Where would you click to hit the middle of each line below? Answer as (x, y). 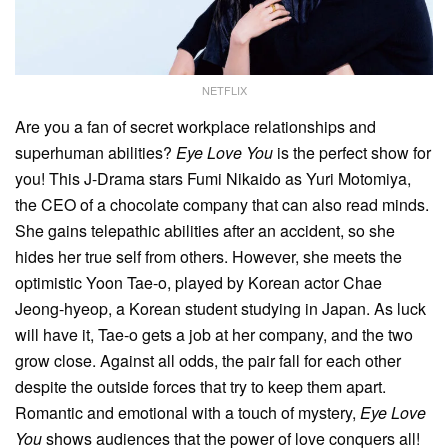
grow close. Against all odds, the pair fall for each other (208, 361)
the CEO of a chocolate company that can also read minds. (222, 205)
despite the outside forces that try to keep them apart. (200, 387)
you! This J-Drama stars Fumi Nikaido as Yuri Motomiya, (213, 179)
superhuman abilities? (95, 153)
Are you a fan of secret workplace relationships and (195, 127)
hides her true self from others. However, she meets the (208, 257)
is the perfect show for (352, 153)
